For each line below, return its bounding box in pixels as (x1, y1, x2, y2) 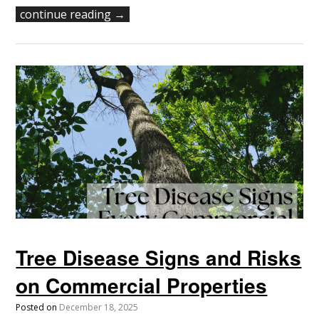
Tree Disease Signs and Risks (16, 242, 302, 272)
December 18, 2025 (59, 300, 139, 313)
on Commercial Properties (16, 270, 268, 300)
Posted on (16, 300, 60, 313)
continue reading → (20, 6, 126, 23)
